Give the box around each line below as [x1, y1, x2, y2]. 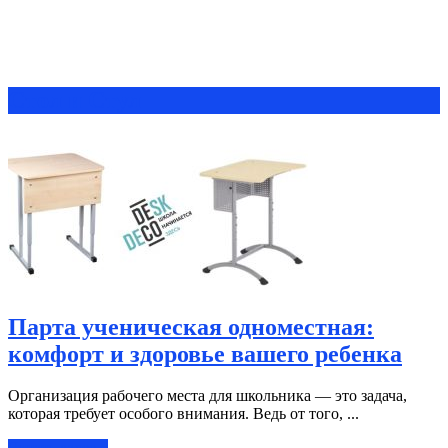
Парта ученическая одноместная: [8, 313, 374, 340]
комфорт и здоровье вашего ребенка [8, 340, 402, 367]
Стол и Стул [8, 86, 141, 113]
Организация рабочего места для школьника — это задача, [8, 387, 407, 405]
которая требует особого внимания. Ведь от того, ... [8, 405, 359, 423]
